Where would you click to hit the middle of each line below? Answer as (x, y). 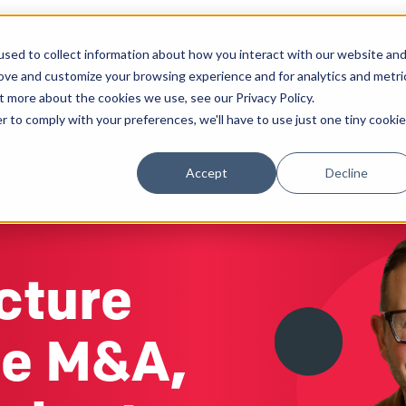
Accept (207, 172)
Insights (252, 76)
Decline (346, 172)
